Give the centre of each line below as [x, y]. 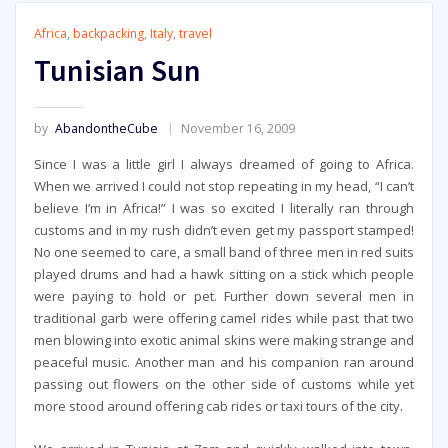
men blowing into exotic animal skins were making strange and [224, 340]
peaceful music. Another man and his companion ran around [224, 362]
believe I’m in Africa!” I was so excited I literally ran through [224, 208]
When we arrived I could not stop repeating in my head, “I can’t [224, 186]
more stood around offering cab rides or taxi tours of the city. [218, 406]
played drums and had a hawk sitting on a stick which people [224, 274]
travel [195, 33]
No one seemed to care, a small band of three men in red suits [224, 252]
